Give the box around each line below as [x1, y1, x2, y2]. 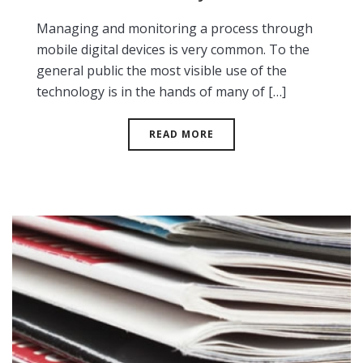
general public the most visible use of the [36, 62, 287, 79]
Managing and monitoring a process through [36, 19, 313, 37]
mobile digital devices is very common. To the [36, 41, 310, 58]
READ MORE [149, 127, 214, 141]
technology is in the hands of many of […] [36, 83, 286, 100]
